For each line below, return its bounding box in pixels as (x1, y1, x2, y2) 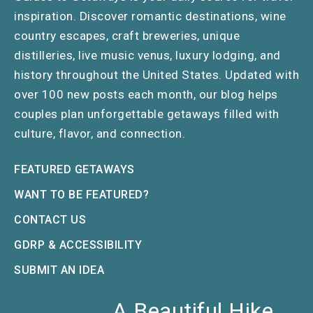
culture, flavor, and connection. (14, 126, 185, 140)
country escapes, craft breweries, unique (14, 29, 240, 43)
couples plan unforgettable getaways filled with (14, 107, 279, 121)
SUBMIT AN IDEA (14, 263, 104, 277)
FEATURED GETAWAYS (14, 163, 135, 176)
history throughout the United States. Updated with (14, 68, 299, 82)
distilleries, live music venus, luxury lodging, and (14, 48, 281, 62)
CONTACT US (14, 213, 86, 226)
